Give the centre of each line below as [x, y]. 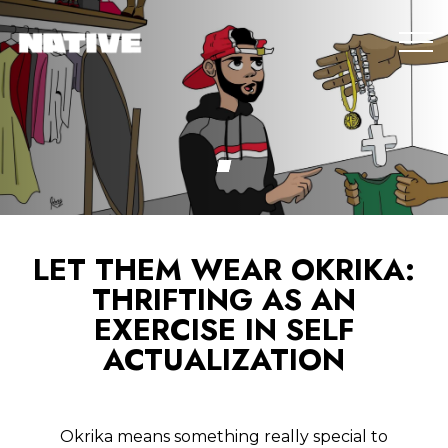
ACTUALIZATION [224, 360]
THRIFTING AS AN [224, 300]
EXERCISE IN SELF [224, 330]
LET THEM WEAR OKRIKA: [224, 270]
